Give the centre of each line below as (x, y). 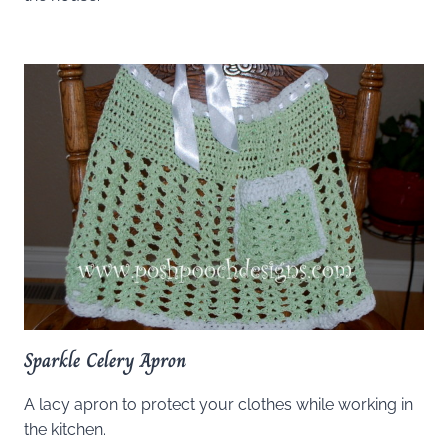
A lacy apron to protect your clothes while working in (218, 405)
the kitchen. (65, 430)
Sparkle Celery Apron (105, 361)
